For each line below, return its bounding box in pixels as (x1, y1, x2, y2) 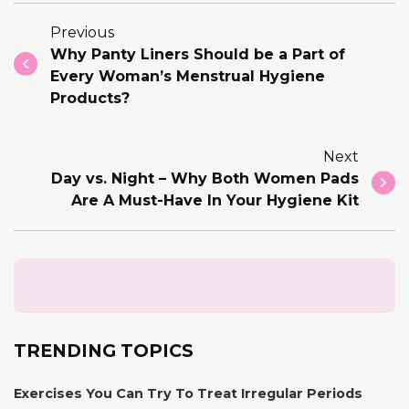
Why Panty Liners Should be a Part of (50, 45, 345, 63)
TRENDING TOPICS (14, 339, 194, 362)
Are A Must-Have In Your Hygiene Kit (71, 191, 359, 209)
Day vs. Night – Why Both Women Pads (51, 169, 359, 187)
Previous (50, 23, 114, 41)
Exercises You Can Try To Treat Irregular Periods (14, 384, 362, 402)
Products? (50, 89, 130, 107)
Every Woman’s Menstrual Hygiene (50, 67, 325, 85)
